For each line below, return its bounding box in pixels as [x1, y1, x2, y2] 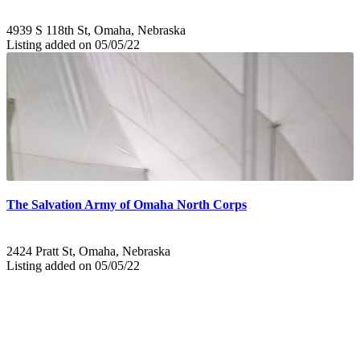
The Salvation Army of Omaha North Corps [6, 198, 247, 212]
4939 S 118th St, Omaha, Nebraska [6, 22, 186, 37]
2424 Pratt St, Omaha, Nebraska [6, 243, 170, 258]
